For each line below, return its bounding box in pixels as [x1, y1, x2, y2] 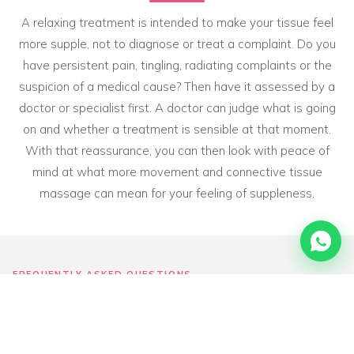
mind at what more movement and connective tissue [32, 164, 322, 180]
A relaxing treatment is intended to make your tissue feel [21, 15, 333, 31]
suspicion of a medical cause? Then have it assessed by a [19, 79, 335, 95]
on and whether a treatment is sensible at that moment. [23, 122, 331, 137]
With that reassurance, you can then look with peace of [24, 143, 330, 159]
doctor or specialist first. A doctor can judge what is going [18, 100, 336, 116]
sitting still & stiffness [83, 314, 315, 341]
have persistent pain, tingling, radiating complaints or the [22, 58, 332, 73]
